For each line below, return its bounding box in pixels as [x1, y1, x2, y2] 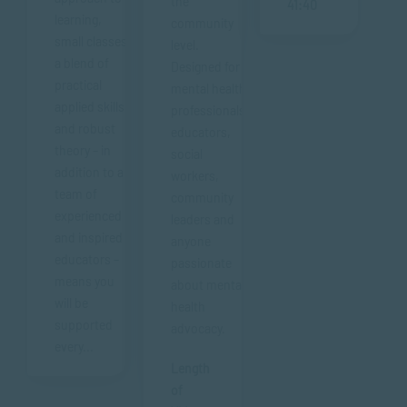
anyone [171, 233, 211, 249]
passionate [171, 255, 232, 271]
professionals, [171, 103, 249, 118]
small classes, [55, 34, 131, 49]
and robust [55, 121, 115, 136]
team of [55, 186, 97, 202]
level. [171, 37, 199, 53]
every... [55, 339, 94, 354]
